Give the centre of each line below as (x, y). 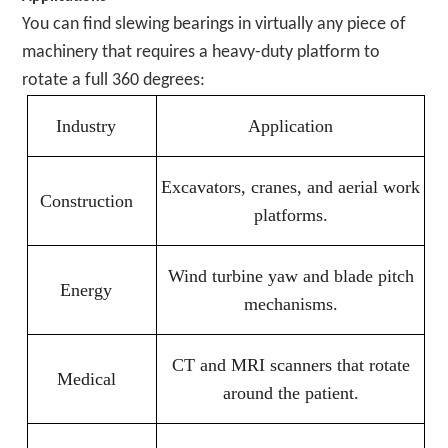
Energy (86, 289)
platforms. (290, 214)
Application (291, 125)
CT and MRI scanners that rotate (290, 364)
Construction (86, 200)
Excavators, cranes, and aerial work (291, 186)
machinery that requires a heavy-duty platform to (201, 52)
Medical (86, 378)
